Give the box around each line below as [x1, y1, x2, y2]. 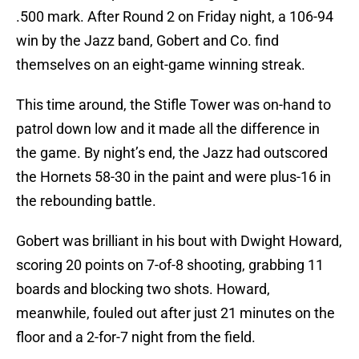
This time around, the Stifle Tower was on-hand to [16, 96, 331, 114]
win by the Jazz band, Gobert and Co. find [16, 32, 279, 50]
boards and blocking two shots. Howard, [16, 280, 270, 298]
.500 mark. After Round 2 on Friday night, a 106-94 [16, 8, 333, 26]
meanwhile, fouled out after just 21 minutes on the [16, 305, 335, 322]
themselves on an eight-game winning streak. [16, 56, 305, 74]
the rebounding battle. [16, 192, 156, 210]
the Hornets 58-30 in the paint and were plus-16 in [16, 168, 331, 186]
